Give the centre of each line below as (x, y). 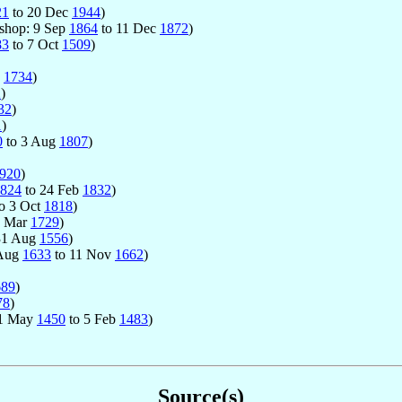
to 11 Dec (129, 28)
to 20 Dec (40, 12)
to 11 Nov (83, 254)
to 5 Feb (92, 319)
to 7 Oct (35, 44)
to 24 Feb (52, 189)
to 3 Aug (31, 141)
